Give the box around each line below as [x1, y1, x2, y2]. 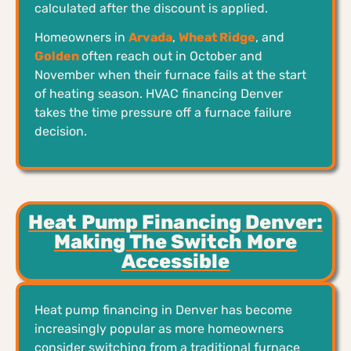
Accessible [121, 249, 230, 273]
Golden [34, 48, 79, 63]
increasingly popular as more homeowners [34, 320, 284, 336]
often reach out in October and [81, 48, 262, 63]
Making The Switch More [53, 230, 298, 253]
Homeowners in [34, 29, 128, 45]
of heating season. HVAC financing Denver [34, 85, 283, 101]
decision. [34, 123, 87, 139]
